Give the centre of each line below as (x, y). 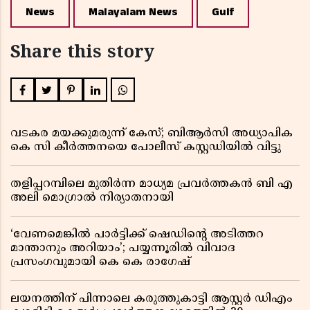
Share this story (82, 54)
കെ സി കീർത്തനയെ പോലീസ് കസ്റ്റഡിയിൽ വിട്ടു (146, 148)
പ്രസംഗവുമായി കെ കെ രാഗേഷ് (100, 263)
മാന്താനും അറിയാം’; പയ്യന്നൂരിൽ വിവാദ (123, 249)
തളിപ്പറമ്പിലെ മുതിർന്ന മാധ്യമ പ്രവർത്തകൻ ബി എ (152, 184)
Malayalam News (133, 12)
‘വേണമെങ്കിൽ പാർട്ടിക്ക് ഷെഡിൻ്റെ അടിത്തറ (137, 235)
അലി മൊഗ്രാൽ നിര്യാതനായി (92, 198)
